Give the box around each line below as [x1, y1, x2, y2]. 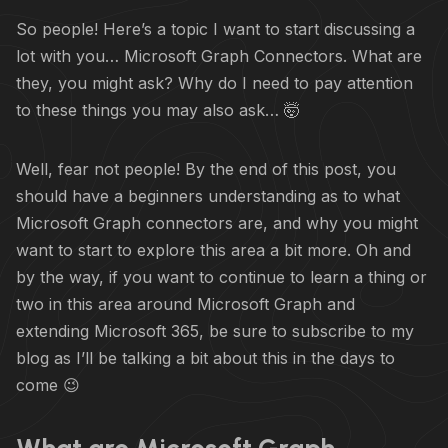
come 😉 [16, 374, 80, 395]
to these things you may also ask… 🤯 [16, 99, 300, 120]
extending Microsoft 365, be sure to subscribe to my [16, 320, 414, 341]
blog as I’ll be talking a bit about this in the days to [16, 347, 395, 368]
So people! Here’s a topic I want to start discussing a [16, 18, 415, 39]
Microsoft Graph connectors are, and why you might [16, 212, 418, 233]
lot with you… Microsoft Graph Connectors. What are [16, 45, 422, 66]
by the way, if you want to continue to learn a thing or [16, 266, 427, 287]
